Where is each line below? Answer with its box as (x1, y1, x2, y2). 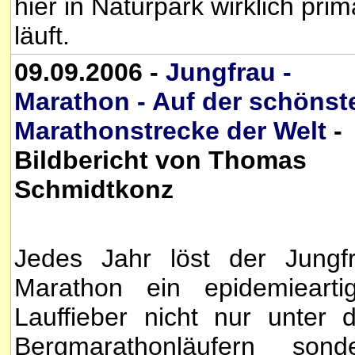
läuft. (14, 21, 70, 50)
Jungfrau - (166, 58, 292, 86)
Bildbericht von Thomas (14, 146, 307, 174)
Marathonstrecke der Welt (14, 116, 326, 145)
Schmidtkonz (14, 175, 174, 204)
